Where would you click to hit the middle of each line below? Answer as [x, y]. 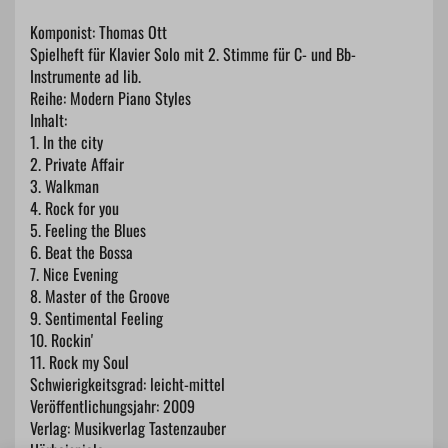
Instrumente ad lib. [85, 76]
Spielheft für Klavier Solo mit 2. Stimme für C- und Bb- [193, 54]
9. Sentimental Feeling [96, 318]
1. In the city [66, 142]
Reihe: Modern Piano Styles [110, 98]
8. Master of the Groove [100, 296]
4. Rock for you [74, 208]
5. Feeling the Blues [88, 230]
